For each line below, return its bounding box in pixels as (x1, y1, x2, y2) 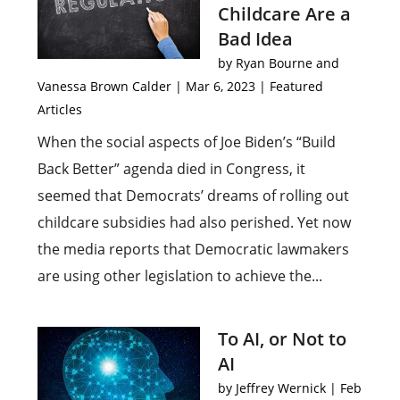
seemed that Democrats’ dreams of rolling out (37, 186, 350, 205)
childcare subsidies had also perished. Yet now (37, 212, 352, 232)
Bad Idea (218, 27, 293, 51)
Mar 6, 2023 (186, 78, 256, 95)
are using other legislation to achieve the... (37, 266, 323, 286)
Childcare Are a (218, 2, 351, 26)
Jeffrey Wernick (236, 379, 326, 396)
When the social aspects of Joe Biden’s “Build (37, 132, 337, 152)
